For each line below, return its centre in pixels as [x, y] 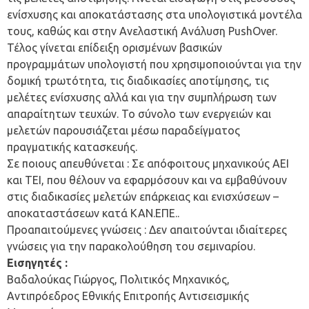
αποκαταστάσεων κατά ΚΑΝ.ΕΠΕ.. [93, 213]
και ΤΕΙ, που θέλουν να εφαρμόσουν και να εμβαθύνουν [147, 180]
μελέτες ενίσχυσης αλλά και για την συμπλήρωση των [142, 98]
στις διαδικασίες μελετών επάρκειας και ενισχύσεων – [143, 197]
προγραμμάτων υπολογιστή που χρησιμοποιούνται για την [154, 64]
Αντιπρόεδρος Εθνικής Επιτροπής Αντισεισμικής [128, 296]
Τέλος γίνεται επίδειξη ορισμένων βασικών [114, 48]
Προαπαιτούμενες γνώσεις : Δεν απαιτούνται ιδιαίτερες [147, 230]
